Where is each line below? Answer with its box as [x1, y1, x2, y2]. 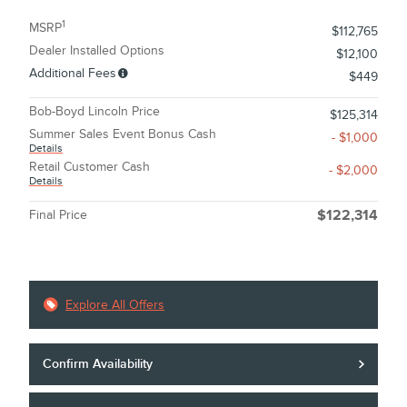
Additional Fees [29, 65, 116, 81]
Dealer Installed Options [29, 43, 164, 58]
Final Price [29, 207, 87, 223]
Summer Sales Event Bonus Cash [29, 126, 216, 142]
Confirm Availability [43, 356, 154, 372]
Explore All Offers [65, 297, 164, 313]
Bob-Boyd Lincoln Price [29, 104, 160, 119]
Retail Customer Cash [29, 159, 150, 174]
